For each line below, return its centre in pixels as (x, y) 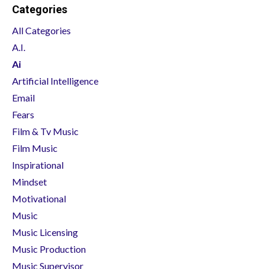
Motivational (39, 198)
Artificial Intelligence (55, 80)
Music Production (49, 249)
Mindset (29, 181)
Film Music (35, 148)
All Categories (41, 30)
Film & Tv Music (45, 131)
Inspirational (38, 165)
